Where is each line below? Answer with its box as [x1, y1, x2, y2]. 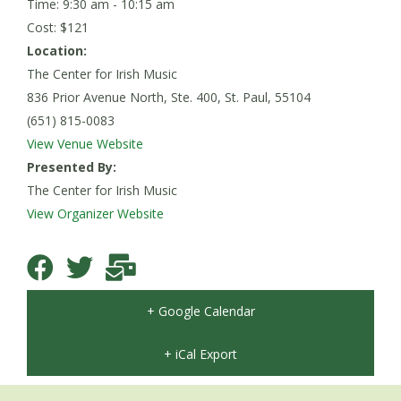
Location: [27, 41, 87, 59]
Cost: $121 [27, 18, 89, 36]
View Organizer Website [27, 204, 164, 222]
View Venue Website [27, 134, 143, 152]
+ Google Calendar [146, 302, 255, 320]
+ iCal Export [164, 345, 237, 363]
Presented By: [27, 158, 116, 175]
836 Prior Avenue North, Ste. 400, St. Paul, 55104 [27, 88, 311, 106]
